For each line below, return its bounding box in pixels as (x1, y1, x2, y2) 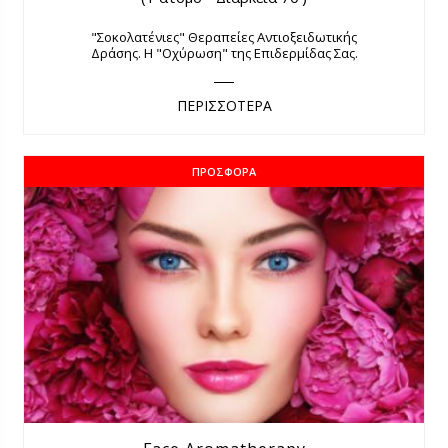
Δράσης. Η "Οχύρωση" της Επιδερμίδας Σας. (90, 44, 358, 63)
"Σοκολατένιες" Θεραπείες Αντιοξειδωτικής (91, 28, 357, 47)
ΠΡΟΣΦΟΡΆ (192, 164, 256, 180)
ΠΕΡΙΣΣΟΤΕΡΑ (176, 96, 272, 116)
